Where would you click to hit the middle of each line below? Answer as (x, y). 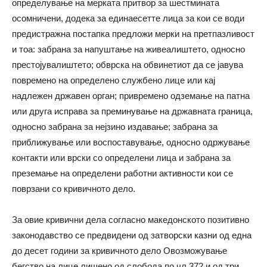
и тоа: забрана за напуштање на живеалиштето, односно (128, 49)
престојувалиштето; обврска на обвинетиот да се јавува (128, 65)
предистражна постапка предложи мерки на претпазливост (133, 34)
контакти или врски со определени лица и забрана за (121, 158)
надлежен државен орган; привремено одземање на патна (131, 96)
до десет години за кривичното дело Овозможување (119, 251)
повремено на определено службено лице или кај (114, 80)
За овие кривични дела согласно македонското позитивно (131, 220)
